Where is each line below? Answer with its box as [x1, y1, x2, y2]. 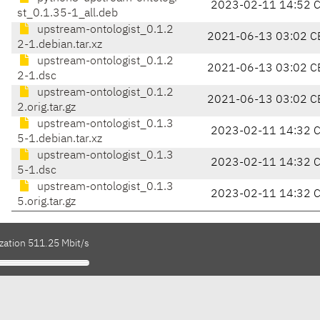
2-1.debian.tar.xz [17, 39, 102, 51]
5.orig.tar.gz [17, 196, 76, 209]
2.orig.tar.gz [17, 102, 76, 114]
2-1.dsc [17, 71, 56, 83]
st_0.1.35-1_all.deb [17, 8, 118, 20]
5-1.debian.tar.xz [17, 134, 102, 146]
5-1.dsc [17, 165, 56, 177]
